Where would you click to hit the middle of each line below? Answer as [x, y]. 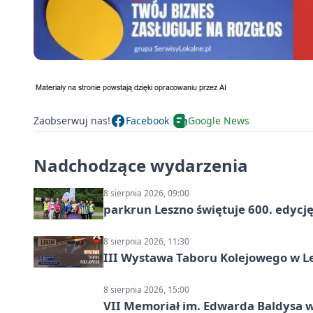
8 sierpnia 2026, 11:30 [146, 241]
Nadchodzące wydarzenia [141, 165]
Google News [219, 121]
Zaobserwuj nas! [72, 121]
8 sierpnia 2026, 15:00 [146, 289]
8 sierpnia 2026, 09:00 [146, 193]
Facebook [147, 121]
